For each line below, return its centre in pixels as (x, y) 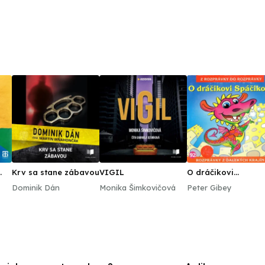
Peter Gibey (209, 188)
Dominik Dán (36, 188)
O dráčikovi (210, 172)
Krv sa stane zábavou (56, 172)
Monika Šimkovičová (138, 188)
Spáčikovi (206, 182)
